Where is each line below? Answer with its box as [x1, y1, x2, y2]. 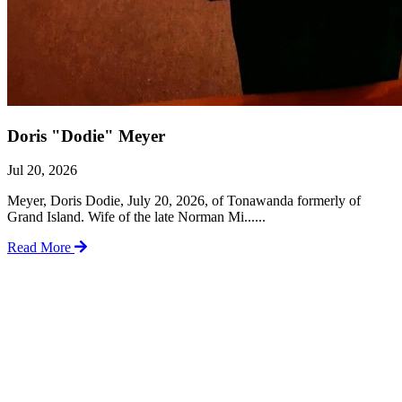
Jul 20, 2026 [7, 162, 77, 179]
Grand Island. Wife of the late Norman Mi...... [7, 209, 266, 225]
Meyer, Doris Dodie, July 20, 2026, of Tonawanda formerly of [7, 193, 361, 209]
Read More [7, 240, 74, 256]
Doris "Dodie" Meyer [7, 126, 165, 145]
